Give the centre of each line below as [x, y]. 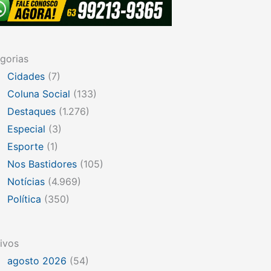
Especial [26, 129]
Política [24, 199]
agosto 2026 [37, 260]
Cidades [26, 76]
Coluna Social [39, 93]
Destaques [31, 111]
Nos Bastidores [42, 164]
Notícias [26, 181]
